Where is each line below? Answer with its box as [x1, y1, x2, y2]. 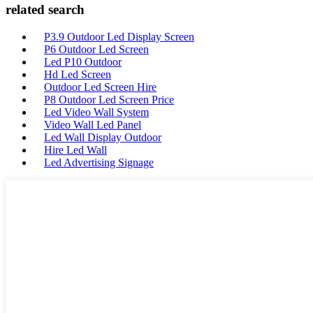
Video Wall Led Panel [44, 119, 141, 131]
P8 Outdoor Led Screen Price [44, 94, 174, 106]
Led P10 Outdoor [44, 56, 122, 68]
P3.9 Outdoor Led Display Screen [44, 31, 194, 43]
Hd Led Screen [44, 68, 111, 81]
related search [6, 2, 85, 17]
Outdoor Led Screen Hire [44, 81, 156, 94]
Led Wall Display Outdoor [44, 131, 161, 144]
